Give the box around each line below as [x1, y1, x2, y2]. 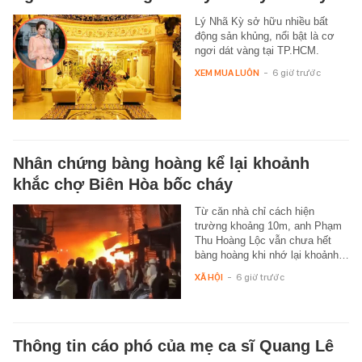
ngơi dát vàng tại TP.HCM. [194, 44, 319, 57]
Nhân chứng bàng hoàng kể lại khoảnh [13, 154, 309, 172]
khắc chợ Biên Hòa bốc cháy [13, 175, 233, 193]
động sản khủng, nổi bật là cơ [194, 29, 335, 42]
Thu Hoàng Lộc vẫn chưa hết [194, 234, 331, 246]
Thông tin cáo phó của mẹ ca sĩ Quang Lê [13, 336, 334, 355]
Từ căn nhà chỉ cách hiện [194, 204, 314, 217]
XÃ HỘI [194, 271, 223, 283]
